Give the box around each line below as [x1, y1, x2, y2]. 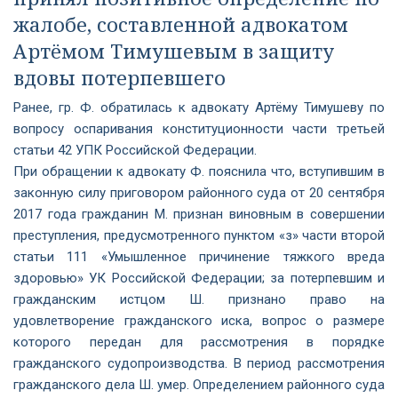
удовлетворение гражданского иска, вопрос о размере [13, 313, 385, 329]
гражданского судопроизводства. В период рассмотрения [13, 355, 385, 371]
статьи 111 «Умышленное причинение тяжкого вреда [13, 249, 385, 265]
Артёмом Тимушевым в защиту [13, 37, 334, 64]
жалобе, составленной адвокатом [13, 11, 348, 37]
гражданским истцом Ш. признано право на [13, 291, 385, 307]
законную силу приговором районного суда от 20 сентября [13, 185, 385, 201]
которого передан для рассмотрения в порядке [13, 334, 385, 350]
